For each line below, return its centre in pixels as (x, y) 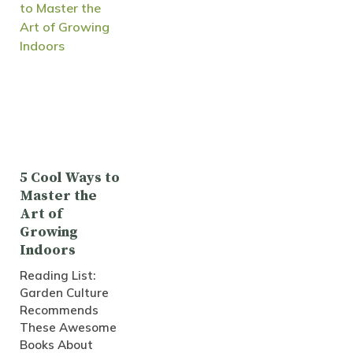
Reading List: (58, 276)
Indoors (48, 251)
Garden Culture (64, 293)
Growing (49, 232)
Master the (58, 196)
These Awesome (68, 328)
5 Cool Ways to (70, 178)
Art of (41, 214)
